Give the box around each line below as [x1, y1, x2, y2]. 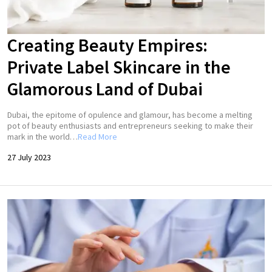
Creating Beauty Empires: [7, 33, 208, 57]
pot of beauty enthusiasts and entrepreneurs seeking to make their [7, 120, 253, 132]
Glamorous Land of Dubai [7, 77, 203, 101]
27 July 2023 [7, 152, 51, 163]
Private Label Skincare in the [7, 55, 231, 79]
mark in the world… [7, 131, 78, 143]
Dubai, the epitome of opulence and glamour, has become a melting [7, 109, 253, 121]
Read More [78, 131, 117, 143]
